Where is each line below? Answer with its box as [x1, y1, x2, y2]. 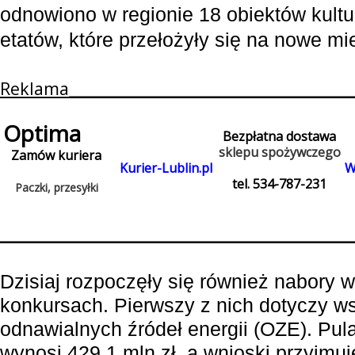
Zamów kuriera [11, 147, 102, 164]
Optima [3, 118, 82, 148]
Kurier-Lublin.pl [120, 159, 212, 177]
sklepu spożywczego [219, 143, 341, 161]
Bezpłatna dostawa [223, 128, 337, 145]
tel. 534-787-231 [232, 175, 327, 193]
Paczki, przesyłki [15, 180, 98, 195]
